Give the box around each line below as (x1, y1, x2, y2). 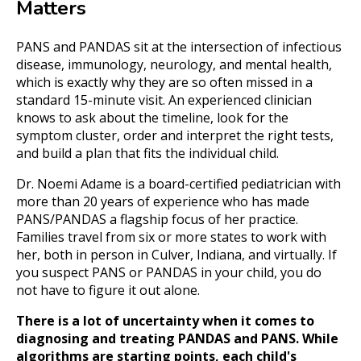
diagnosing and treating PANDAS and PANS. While (16, 330, 338, 348)
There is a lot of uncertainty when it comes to (16, 312, 314, 330)
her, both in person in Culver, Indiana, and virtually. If (16, 246, 337, 264)
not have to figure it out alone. (16, 281, 200, 300)
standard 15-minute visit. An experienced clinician (16, 91, 312, 110)
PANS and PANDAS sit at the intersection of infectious (16, 38, 342, 56)
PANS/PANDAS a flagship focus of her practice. (16, 210, 298, 229)
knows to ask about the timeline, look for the (16, 109, 288, 127)
